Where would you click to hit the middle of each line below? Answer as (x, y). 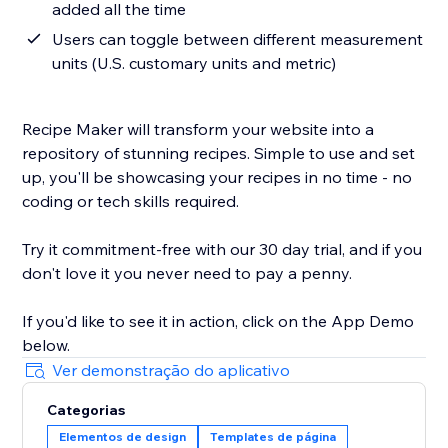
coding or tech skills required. (131, 201)
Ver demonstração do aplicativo (171, 370)
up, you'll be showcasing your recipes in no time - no (217, 177)
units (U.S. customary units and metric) (194, 63)
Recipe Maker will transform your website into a (198, 129)
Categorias (86, 410)
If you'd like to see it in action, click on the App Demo (218, 321)
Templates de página (273, 437)
